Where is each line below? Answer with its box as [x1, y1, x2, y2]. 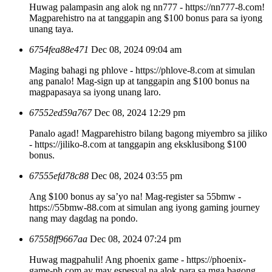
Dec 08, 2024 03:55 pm [91, 170, 182, 181]
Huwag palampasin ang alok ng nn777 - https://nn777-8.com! [29, 1, 265, 12]
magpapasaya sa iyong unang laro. [29, 86, 161, 97]
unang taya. [29, 23, 73, 34]
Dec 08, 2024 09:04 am [91, 44, 182, 55]
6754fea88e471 [29, 44, 89, 55]
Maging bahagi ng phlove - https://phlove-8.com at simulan [29, 64, 255, 75]
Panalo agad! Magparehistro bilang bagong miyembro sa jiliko [29, 127, 267, 138]
